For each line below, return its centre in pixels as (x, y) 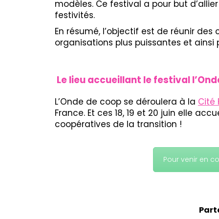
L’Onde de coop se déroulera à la (126, 102)
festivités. (75, 15)
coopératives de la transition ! (118, 124)
